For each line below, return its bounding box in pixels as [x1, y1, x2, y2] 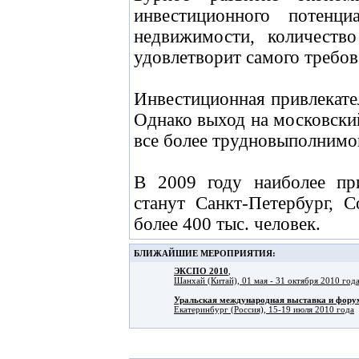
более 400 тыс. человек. [134, 214, 321, 234]
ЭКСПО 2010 [174, 266, 228, 276]
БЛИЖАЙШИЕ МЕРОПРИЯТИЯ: [134, 248, 276, 258]
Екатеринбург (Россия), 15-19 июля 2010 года [174, 305, 354, 314]
